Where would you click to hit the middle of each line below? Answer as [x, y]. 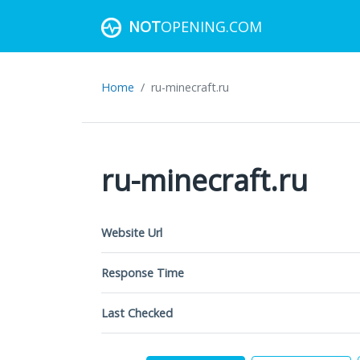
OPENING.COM [211, 26]
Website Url [132, 233]
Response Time [143, 273]
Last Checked [137, 313]
